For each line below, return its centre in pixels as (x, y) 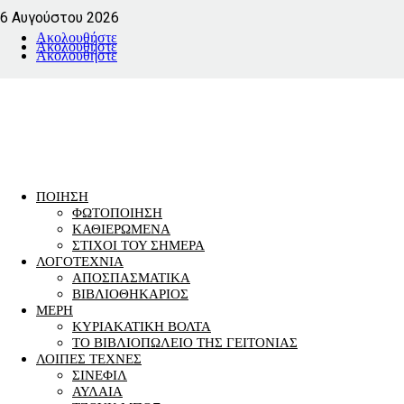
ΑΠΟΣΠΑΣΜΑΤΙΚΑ (131, 278)
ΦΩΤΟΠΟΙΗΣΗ (117, 213)
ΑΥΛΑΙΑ (97, 391)
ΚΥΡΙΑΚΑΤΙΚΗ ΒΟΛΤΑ (142, 326)
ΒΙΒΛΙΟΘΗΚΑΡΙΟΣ (130, 294)
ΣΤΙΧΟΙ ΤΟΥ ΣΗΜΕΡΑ (138, 245)
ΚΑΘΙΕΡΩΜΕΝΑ (121, 229)
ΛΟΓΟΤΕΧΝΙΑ (80, 262)
